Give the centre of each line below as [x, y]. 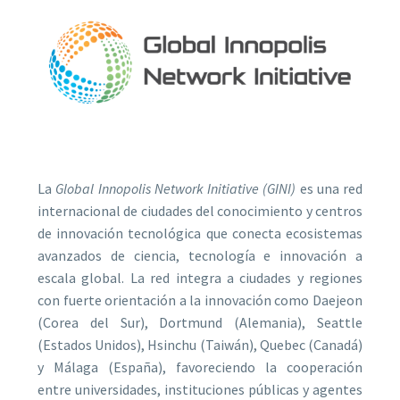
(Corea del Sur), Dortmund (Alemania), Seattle [200, 323]
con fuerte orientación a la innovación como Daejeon [200, 300]
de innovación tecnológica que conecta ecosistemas [200, 233]
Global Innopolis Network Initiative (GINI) [176, 189]
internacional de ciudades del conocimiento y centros [200, 211]
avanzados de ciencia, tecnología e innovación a [200, 256]
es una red [329, 189]
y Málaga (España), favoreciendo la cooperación [200, 367]
